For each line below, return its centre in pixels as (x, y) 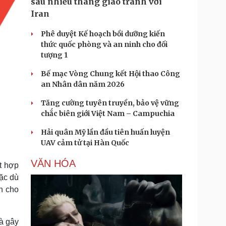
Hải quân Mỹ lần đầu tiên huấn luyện (105, 132)
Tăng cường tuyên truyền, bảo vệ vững (110, 103)
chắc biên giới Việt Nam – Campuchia (108, 114)
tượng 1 (54, 55)
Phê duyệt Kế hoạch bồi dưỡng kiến (103, 34)
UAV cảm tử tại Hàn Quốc (85, 143)
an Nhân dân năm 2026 (83, 84)
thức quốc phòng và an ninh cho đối (104, 44)
